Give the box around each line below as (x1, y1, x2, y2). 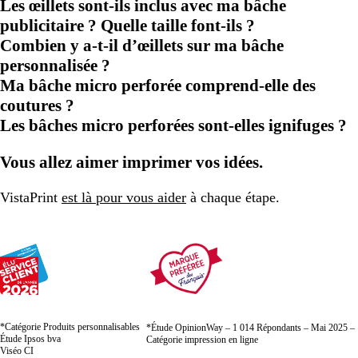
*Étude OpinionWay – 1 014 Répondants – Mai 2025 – (146, 321, 355, 333)
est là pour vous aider (62, 189, 186, 205)
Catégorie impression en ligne (146, 333, 258, 345)
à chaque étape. (186, 189, 280, 205)
